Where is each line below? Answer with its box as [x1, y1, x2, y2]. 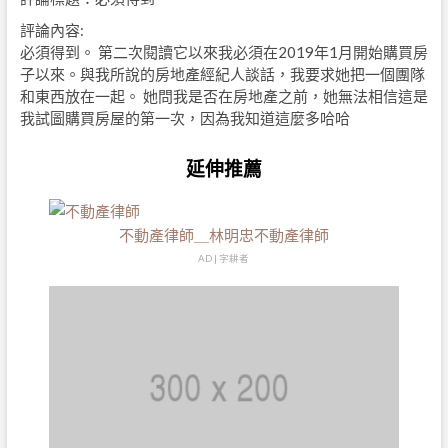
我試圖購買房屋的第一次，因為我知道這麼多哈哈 [19, 109, 350, 127]
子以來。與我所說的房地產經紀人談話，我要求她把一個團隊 [19, 65, 425, 83]
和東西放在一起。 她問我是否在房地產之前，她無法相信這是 [19, 87, 428, 105]
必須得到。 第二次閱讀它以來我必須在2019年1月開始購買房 [19, 43, 428, 61]
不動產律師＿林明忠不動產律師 [118, 226, 329, 244]
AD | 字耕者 [198, 253, 250, 264]
